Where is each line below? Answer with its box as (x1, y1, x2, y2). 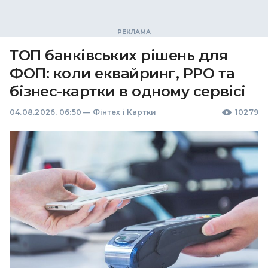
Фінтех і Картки (92, 108, 157, 117)
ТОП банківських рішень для (10, 47, 228, 64)
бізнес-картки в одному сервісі (10, 83, 246, 100)
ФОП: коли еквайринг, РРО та (10, 65, 235, 82)
